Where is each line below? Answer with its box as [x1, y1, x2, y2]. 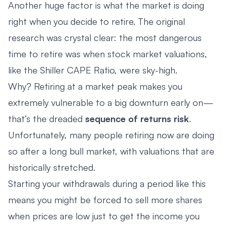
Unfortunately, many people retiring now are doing [8, 129, 214, 140]
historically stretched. [8, 161, 95, 173]
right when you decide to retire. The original [8, 15, 185, 27]
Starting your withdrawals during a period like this [8, 177, 206, 189]
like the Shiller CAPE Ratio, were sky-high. [8, 64, 177, 75]
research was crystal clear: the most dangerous [8, 31, 202, 43]
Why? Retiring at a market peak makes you [8, 80, 182, 92]
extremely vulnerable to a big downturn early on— [8, 96, 213, 108]
